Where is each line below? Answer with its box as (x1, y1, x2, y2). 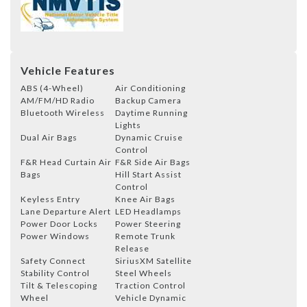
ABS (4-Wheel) (21, 82, 84, 93)
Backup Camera (115, 95, 182, 106)
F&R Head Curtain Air (21, 156, 112, 167)
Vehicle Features (21, 63, 115, 77)
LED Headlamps (115, 206, 182, 217)
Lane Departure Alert (21, 206, 111, 217)
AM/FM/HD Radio (21, 95, 95, 106)
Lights (115, 119, 141, 130)
